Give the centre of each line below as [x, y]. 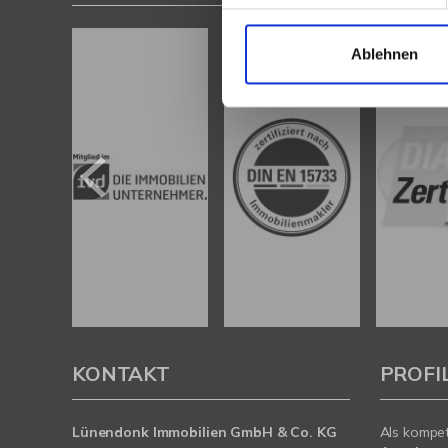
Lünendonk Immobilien [151, 431]
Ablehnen [384, 54]
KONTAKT [121, 373]
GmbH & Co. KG [283, 431]
